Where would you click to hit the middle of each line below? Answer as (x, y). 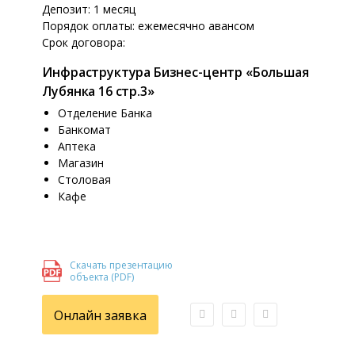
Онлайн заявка (101, 315)
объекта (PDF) (102, 277)
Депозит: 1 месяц (89, 9)
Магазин (81, 163)
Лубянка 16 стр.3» (98, 91)
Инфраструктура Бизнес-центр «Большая (176, 72)
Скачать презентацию (122, 265)
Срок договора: (84, 42)
